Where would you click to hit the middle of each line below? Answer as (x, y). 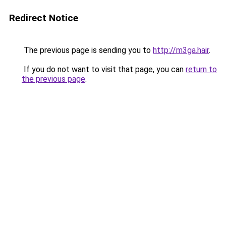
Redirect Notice (44, 18)
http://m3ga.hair (181, 50)
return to (201, 69)
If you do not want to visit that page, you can (104, 69)
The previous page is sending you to (87, 50)
